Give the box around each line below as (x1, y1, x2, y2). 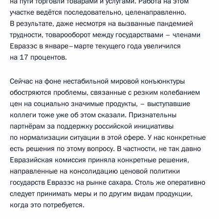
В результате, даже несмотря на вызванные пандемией (10, 18, 193, 28)
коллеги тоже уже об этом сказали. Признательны (10, 109, 176, 120)
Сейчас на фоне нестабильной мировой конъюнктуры (10, 76, 185, 86)
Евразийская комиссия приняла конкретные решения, (10, 154, 189, 165)
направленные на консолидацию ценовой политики (10, 166, 180, 176)
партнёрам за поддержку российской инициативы (10, 121, 174, 131)
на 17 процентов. (10, 52, 67, 62)
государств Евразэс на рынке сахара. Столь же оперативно (10, 177, 205, 187)
